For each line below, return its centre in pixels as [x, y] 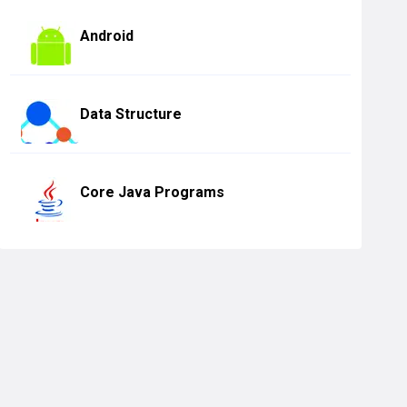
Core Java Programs [153, 192]
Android [107, 36]
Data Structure [131, 114]
